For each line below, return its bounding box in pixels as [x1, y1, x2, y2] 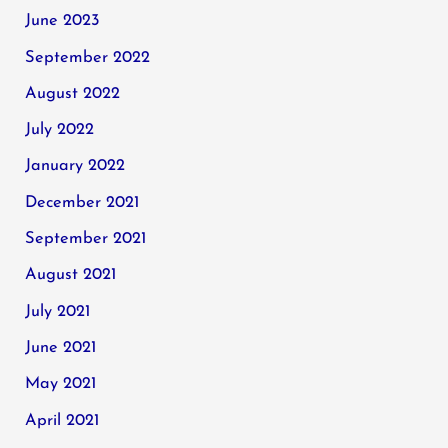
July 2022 [25, 122, 95, 139]
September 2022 [25, 49, 151, 66]
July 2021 [25, 303, 91, 320]
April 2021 [25, 412, 100, 429]
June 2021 [25, 339, 97, 356]
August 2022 [25, 85, 121, 102]
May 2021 [25, 376, 97, 393]
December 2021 [25, 194, 140, 211]
